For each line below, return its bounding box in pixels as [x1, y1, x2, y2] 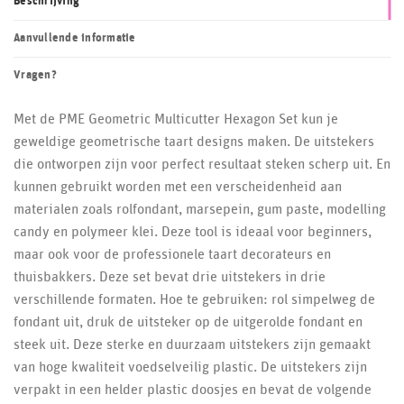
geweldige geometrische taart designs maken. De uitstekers [14, 133, 374, 149]
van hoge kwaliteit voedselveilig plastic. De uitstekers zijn [14, 359, 367, 374]
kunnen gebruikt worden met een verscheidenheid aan [14, 179, 342, 194]
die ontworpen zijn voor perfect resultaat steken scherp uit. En [14, 156, 390, 171]
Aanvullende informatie [14, 32, 136, 44]
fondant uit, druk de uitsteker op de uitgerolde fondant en [14, 314, 363, 329]
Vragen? [14, 69, 57, 81]
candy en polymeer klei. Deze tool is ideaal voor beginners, [14, 224, 372, 239]
